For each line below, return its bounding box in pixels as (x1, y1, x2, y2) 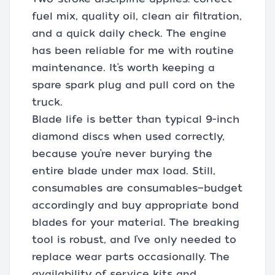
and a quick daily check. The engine (32, 28, 227, 40)
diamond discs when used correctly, (32, 131, 225, 143)
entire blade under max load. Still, (32, 165, 215, 177)
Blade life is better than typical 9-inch (32, 114, 239, 126)
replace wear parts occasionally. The (32, 251, 230, 263)
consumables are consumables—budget (32, 182, 242, 195)
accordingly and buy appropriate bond (32, 199, 239, 212)
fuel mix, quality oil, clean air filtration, (32, 10, 242, 23)
